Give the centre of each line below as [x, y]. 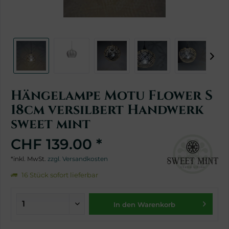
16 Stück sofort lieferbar [59, 175]
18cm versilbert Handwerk [107, 110]
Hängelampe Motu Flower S [112, 96]
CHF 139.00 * [56, 144]
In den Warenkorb [145, 204]
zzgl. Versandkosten [78, 159]
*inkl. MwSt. [29, 159]
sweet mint [51, 124]
